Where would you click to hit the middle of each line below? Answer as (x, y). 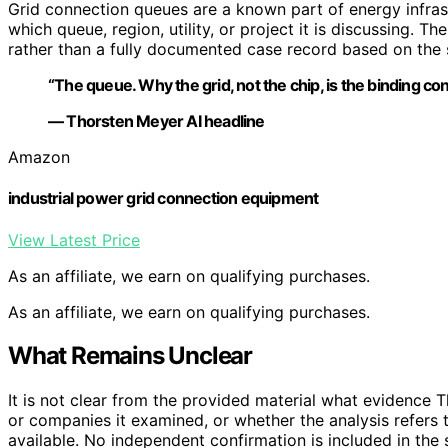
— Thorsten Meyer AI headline (156, 121)
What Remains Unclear (130, 356)
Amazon (39, 157)
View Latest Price (74, 239)
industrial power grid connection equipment (163, 198)
